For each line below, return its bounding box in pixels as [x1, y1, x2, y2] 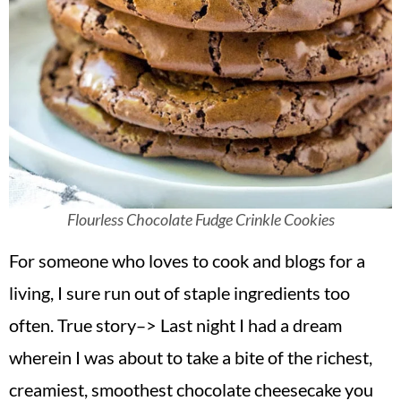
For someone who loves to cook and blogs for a [9, 250, 365, 272]
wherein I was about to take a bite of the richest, [9, 346, 372, 369]
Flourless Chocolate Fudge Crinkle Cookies [66, 209, 335, 230]
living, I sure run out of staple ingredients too [9, 282, 350, 304]
